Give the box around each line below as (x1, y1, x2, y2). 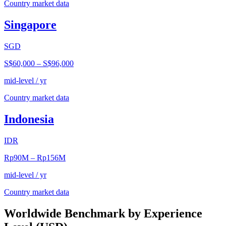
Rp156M (37, 153, 66, 162)
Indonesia (4, 112, 54, 126)
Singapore (4, 18, 56, 32)
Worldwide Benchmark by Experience (4, 206, 202, 220)
